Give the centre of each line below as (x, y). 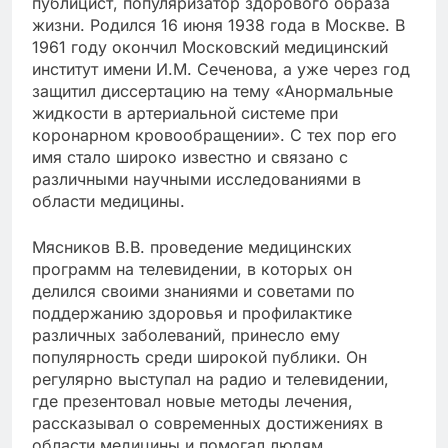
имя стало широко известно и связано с (190, 156)
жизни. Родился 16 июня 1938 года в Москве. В (218, 24)
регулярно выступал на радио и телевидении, (210, 378)
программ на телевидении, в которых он (192, 268)
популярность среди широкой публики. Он (199, 356)
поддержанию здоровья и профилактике (192, 312)
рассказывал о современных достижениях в (207, 422)
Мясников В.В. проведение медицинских (192, 246)
